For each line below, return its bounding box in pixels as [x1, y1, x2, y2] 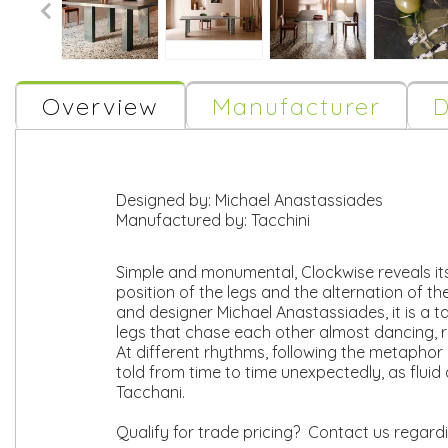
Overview [42, 91, 159, 121]
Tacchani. [116, 382, 185, 402]
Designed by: [116, 190, 215, 210]
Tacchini [251, 210, 310, 230]
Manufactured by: [116, 210, 251, 230]
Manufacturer [212, 91, 381, 121]
